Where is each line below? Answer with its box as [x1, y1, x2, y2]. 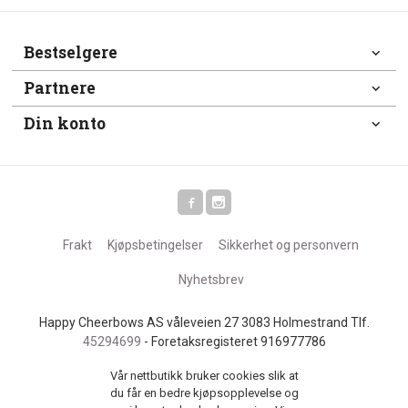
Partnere [24, 76, 97, 98]
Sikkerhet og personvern [219, 238, 360, 253]
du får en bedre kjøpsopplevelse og [109, 386, 299, 401]
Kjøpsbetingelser [107, 238, 204, 253]
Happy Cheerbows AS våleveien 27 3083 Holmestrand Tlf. [38, 314, 370, 330]
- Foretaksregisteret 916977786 [140, 333, 326, 349]
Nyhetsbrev [178, 272, 244, 288]
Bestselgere [24, 41, 118, 63]
